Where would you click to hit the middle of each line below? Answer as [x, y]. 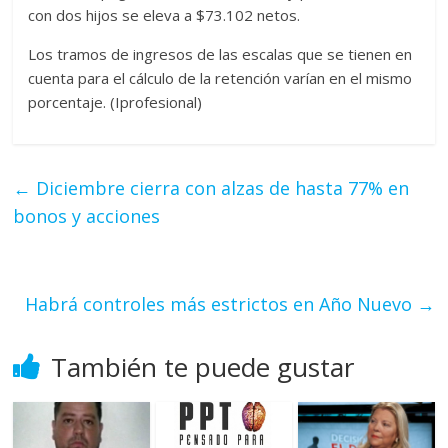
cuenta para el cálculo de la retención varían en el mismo [220, 78]
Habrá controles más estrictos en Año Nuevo [220, 304]
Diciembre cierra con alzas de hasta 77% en [220, 188]
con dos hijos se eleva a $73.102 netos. [164, 15]
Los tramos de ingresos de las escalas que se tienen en [220, 54]
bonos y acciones [87, 216]
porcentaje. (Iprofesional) [115, 102]
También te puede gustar [203, 367]
